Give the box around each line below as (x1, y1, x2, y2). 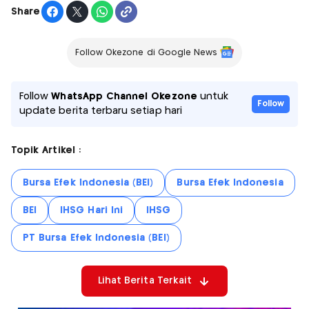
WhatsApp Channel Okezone (51, 92, 197, 102)
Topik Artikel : (11, 146, 81, 156)
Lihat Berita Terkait (97, 276, 192, 286)
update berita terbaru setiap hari (19, 106, 182, 117)
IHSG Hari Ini (60, 206, 123, 216)
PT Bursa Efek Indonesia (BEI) (23, 233, 170, 243)
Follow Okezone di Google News (74, 49, 218, 57)
